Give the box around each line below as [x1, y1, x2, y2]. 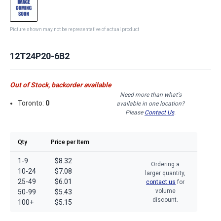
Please [125, 109, 145, 116]
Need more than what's [119, 91, 182, 98]
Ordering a [151, 160, 180, 168]
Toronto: [18, 99, 46, 108]
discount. [152, 196, 178, 203]
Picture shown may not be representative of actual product [10, 26, 139, 32]
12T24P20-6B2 [10, 50, 70, 61]
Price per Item [51, 138, 89, 146]
